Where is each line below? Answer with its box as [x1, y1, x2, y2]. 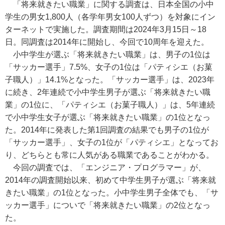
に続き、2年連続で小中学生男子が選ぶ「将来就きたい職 [5, 88, 210, 96]
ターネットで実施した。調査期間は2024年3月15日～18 [5, 25, 206, 34]
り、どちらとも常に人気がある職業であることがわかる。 [5, 151, 214, 159]
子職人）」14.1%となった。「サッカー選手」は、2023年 [5, 75, 214, 84]
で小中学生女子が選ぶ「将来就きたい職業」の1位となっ [5, 113, 210, 122]
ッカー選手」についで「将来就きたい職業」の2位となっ [5, 201, 210, 209]
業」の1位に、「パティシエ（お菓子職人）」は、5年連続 [5, 100, 215, 109]
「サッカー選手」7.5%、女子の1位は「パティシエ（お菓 [5, 63, 212, 71]
